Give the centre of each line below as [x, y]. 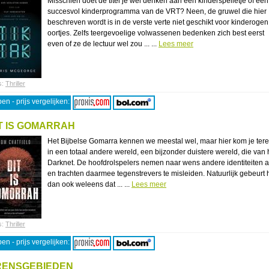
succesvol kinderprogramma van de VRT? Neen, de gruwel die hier [157, 11]
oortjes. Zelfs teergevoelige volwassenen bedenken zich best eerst [156, 33]
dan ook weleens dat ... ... [89, 184]
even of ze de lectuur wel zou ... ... [103, 44]
